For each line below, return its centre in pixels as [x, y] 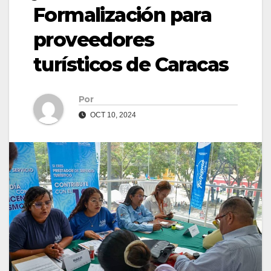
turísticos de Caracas [131, 65]
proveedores [94, 40]
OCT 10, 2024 [112, 115]
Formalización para [122, 15]
